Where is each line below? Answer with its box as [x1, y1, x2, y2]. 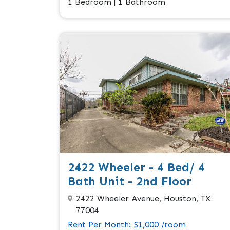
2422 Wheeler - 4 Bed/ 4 [68, 160, 205, 175]
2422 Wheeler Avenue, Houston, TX [76, 193, 210, 203]
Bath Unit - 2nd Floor [68, 174, 191, 188]
